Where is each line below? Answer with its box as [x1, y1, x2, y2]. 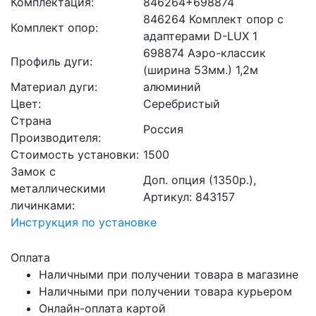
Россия [143, 122, 183, 136]
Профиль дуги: [11, 54, 92, 68]
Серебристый [143, 97, 220, 111]
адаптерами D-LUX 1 [143, 29, 257, 43]
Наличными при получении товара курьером [39, 284, 292, 299]
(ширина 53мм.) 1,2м [143, 63, 258, 77]
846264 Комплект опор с [143, 12, 284, 26]
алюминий [143, 80, 201, 94]
